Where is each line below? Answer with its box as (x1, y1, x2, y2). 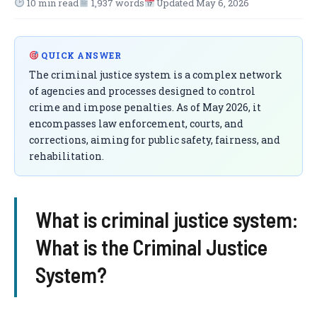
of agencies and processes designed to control (29, 84, 255, 98)
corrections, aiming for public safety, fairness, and (29, 133, 280, 146)
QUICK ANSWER (38, 50, 122, 61)
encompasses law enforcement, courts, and (29, 117, 243, 130)
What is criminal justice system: (35, 207, 298, 232)
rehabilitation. (29, 149, 104, 163)
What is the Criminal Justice (35, 234, 267, 260)
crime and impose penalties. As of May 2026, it (29, 100, 261, 114)
